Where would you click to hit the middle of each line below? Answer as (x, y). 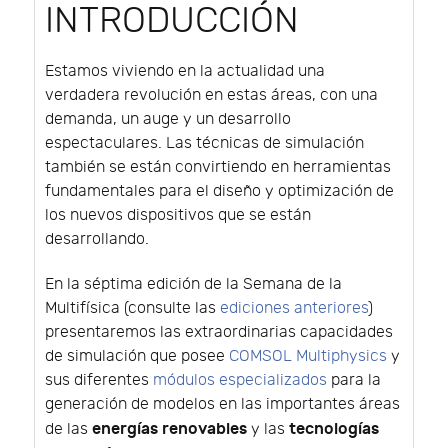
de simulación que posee (137, 356)
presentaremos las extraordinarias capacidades (219, 332)
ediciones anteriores (294, 308)
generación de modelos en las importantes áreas (222, 404)
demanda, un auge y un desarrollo (168, 119)
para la (354, 380)
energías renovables (169, 428)
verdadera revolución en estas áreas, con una (211, 95)
